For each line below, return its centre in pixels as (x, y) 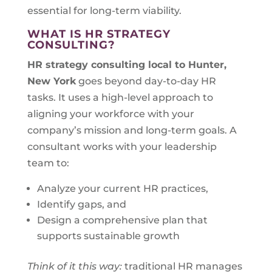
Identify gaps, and (81, 204)
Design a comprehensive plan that (122, 220)
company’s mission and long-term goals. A (132, 130)
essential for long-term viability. (104, 11)
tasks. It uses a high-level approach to (120, 97)
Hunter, (207, 65)
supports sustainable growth (108, 236)
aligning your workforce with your (110, 114)
